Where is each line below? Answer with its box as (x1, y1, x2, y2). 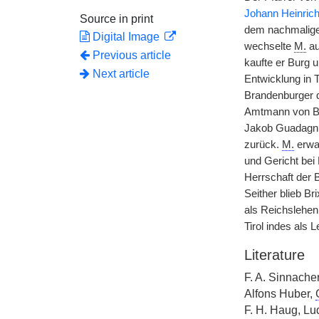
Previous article (93, 49, 171, 61)
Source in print (80, 13, 153, 25)
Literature (244, 247, 305, 263)
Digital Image (90, 31, 162, 43)
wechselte (244, 41, 294, 52)
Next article (90, 68, 150, 80)
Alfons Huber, (244, 288, 315, 300)
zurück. (244, 139, 282, 150)
